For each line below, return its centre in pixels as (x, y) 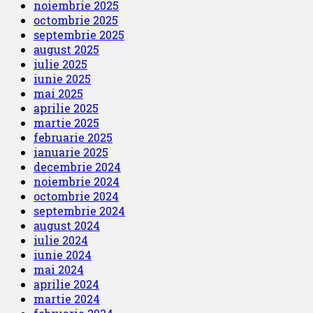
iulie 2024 (61, 240)
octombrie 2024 (76, 196)
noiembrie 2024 (77, 181)
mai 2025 (58, 93)
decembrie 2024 (77, 166)
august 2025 (66, 49)
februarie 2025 (73, 137)
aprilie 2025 (66, 108)
